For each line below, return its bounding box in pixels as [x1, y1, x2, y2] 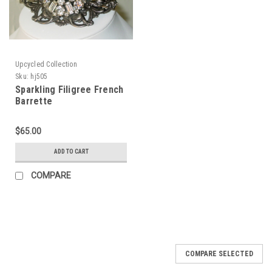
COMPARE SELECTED [185, 249, 253, 258]
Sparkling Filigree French [15, 83, 124, 95]
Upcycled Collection [15, 59, 77, 69]
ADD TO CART [53, 148, 89, 155]
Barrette [15, 95, 52, 107]
